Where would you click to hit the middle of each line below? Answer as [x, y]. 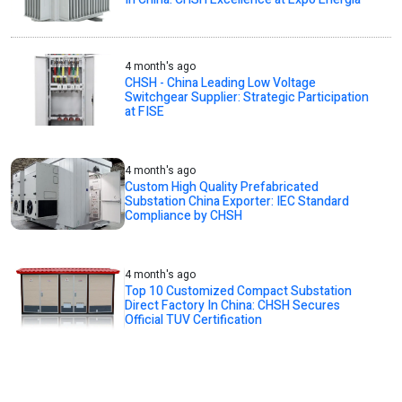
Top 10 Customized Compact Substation [239, 291]
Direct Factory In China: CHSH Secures [233, 305]
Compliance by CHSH [184, 215]
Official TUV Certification [194, 319]
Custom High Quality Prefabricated [222, 187]
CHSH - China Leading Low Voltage [221, 83]
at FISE [145, 111]
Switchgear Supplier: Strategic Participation [247, 97]
